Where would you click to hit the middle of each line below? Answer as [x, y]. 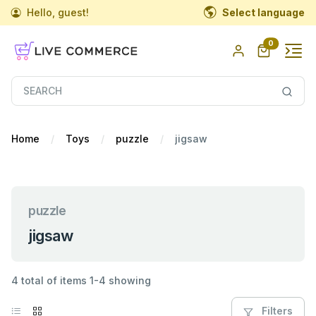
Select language [263, 12]
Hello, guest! [56, 12]
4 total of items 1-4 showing [81, 280]
